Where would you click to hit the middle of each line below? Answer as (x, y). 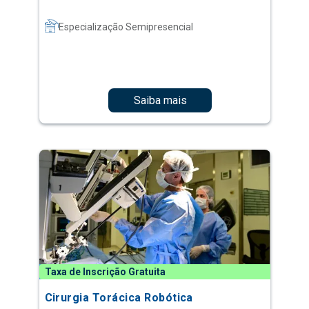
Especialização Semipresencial (126, 27)
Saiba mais (160, 100)
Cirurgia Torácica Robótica (119, 298)
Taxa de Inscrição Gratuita (105, 272)
